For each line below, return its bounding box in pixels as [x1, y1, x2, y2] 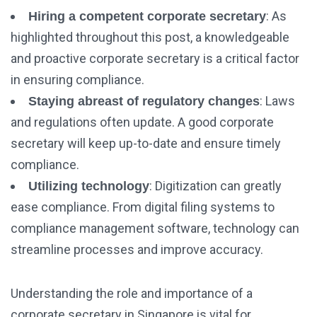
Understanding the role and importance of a [11, 286, 253, 301]
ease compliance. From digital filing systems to [11, 200, 275, 215]
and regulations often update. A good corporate [11, 115, 274, 130]
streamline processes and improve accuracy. [11, 242, 263, 258]
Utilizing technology [28, 179, 149, 194]
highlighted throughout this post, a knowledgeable [11, 30, 289, 45]
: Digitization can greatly [149, 178, 282, 194]
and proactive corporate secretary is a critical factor [11, 51, 299, 67]
